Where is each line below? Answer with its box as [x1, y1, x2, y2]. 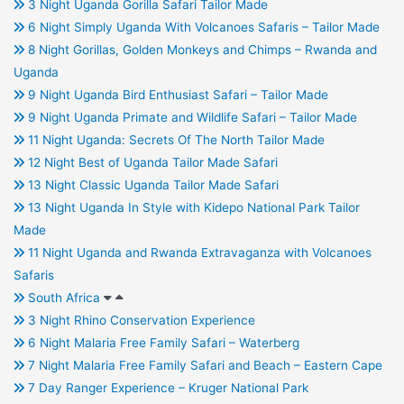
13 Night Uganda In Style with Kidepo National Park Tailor [23, 200, 360, 216]
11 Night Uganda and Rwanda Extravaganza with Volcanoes [23, 245, 372, 261]
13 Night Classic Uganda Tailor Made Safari [23, 178, 279, 193]
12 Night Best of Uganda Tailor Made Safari [23, 155, 278, 170]
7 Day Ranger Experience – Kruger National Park [23, 381, 308, 396]
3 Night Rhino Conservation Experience [23, 313, 255, 328]
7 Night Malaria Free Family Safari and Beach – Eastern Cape [23, 358, 382, 373]
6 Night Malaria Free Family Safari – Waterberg [23, 335, 299, 351]
